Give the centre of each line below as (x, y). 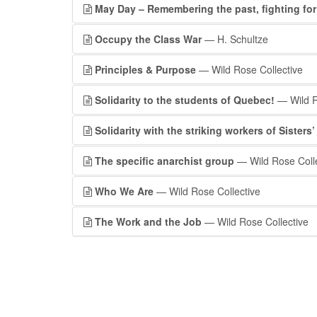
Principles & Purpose (145, 69)
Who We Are (124, 191)
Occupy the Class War (148, 39)
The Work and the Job (148, 221)
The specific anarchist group (165, 161)
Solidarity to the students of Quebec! (185, 100)
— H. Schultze (235, 39)
